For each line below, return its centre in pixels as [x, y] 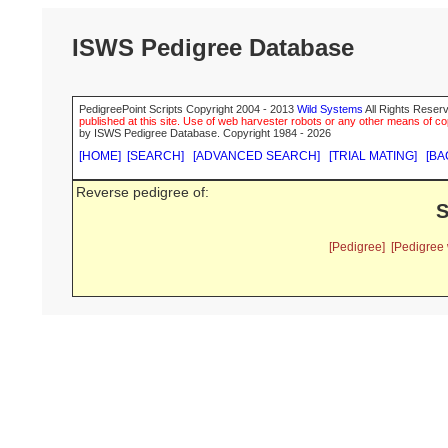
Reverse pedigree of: [142, 192]
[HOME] [100, 156]
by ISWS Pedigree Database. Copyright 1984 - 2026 [205, 133]
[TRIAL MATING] [373, 156]
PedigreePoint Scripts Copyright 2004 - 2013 [188, 109]
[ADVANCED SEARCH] [256, 156]
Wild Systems [330, 109]
